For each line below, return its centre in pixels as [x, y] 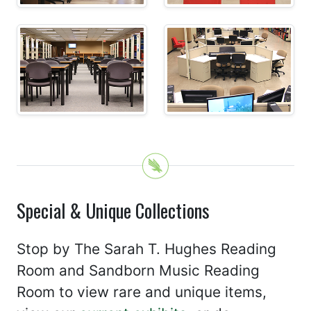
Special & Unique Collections [113, 210]
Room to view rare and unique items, [142, 292]
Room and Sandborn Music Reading [138, 270]
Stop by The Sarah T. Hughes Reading [146, 249]
